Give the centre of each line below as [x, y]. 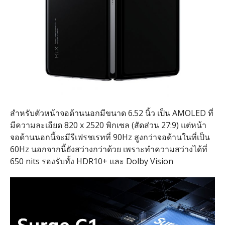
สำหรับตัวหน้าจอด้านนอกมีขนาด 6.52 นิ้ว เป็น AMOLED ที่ [111, 113]
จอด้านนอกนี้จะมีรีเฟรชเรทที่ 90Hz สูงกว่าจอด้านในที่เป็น [110, 137]
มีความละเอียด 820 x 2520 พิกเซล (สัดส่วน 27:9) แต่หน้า [108, 125]
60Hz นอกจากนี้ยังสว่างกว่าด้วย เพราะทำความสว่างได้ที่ [108, 149]
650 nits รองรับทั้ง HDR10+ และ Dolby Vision [91, 161]
